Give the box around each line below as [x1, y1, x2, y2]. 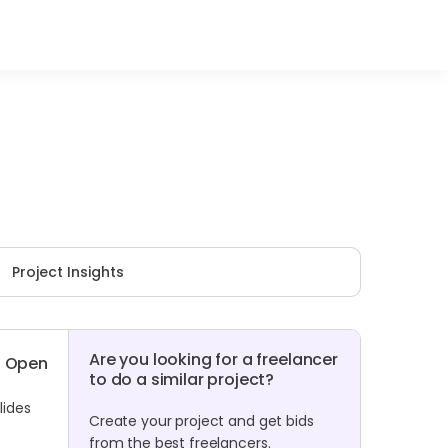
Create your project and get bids [89, 411, 314, 431]
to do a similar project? [89, 368, 275, 391]
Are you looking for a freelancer [89, 348, 338, 371]
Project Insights [12, 262, 124, 282]
